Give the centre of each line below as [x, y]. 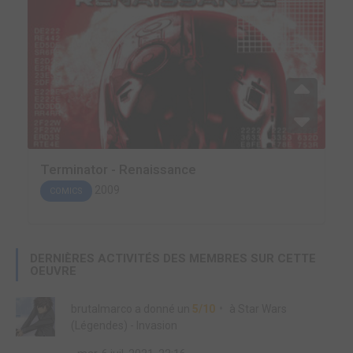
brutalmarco [102, 309]
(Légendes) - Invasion [124, 326]
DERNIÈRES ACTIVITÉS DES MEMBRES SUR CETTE [173, 259]
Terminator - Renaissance [118, 170]
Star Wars [262, 309]
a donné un [162, 309]
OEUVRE [53, 271]
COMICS [66, 191]
